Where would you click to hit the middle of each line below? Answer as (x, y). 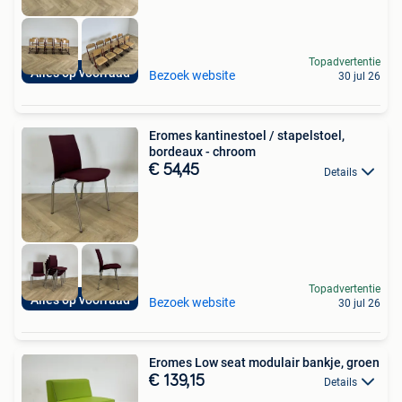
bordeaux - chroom (202, 152)
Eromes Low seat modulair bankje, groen (264, 362)
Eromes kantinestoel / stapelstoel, (247, 136)
